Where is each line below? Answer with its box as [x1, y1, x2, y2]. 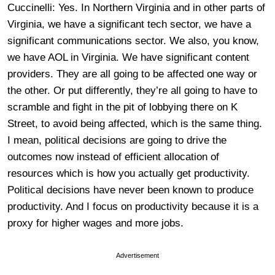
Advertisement [116, 252, 159, 259]
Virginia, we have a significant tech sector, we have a [7, 18, 251, 30]
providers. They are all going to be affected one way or [7, 68, 257, 80]
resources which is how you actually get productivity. [7, 168, 250, 179]
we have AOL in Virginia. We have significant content [7, 52, 249, 63]
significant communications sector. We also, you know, [7, 35, 259, 47]
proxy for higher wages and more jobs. [7, 217, 184, 229]
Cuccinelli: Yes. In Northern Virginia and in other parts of [7, 2, 265, 14]
